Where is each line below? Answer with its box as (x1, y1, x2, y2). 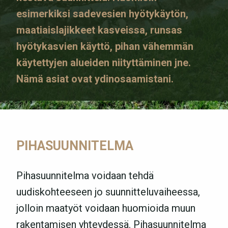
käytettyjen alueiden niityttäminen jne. (16, 56, 191, 69)
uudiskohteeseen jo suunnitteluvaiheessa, (16, 186, 200, 198)
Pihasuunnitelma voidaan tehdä (16, 169, 154, 182)
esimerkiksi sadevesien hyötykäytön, (16, 8, 188, 20)
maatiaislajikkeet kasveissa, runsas (16, 24, 182, 36)
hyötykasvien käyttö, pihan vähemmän (16, 40, 193, 52)
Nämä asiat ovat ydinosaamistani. (16, 73, 174, 85)
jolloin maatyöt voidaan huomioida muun (16, 202, 195, 214)
